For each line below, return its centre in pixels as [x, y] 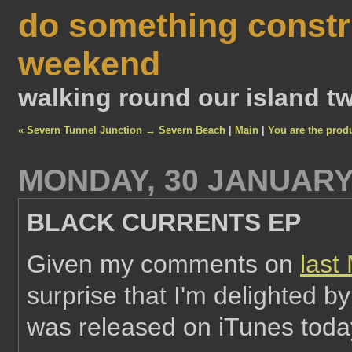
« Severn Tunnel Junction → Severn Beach [122, 130]
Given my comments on [163, 264]
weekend [89, 64]
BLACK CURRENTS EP [164, 222]
